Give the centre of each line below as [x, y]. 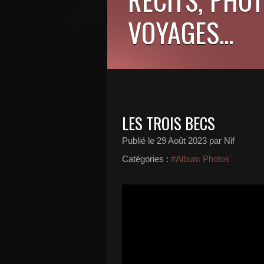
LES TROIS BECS [169, 123]
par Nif [221, 141]
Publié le [139, 141]
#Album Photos [200, 159]
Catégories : [145, 159]
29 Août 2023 [182, 141]
